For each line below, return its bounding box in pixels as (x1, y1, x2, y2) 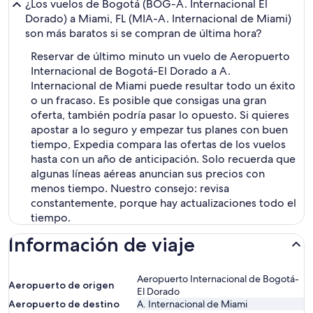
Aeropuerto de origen (8, 279, 115, 291)
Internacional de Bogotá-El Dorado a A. (31, 64, 231, 78)
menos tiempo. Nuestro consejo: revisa (31, 181, 229, 196)
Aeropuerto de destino (8, 298, 119, 310)
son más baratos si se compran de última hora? (25, 26, 261, 41)
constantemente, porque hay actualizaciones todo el (31, 196, 296, 210)
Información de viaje (8, 233, 195, 256)
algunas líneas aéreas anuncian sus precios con (31, 166, 265, 181)
